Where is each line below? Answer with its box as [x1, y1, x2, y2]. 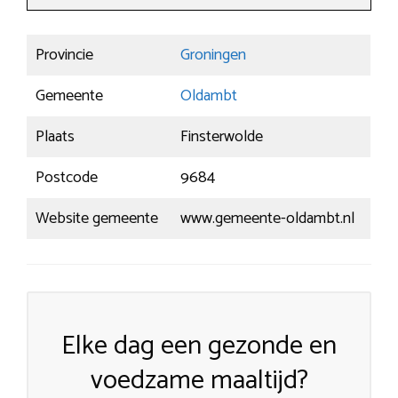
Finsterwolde [180, 123, 263, 151]
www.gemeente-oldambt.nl [180, 205, 354, 233]
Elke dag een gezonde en [61, 324, 337, 369]
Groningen [180, 42, 246, 69]
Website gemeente [36, 205, 158, 233]
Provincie [36, 42, 93, 69]
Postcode [36, 164, 98, 192]
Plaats [36, 123, 75, 151]
